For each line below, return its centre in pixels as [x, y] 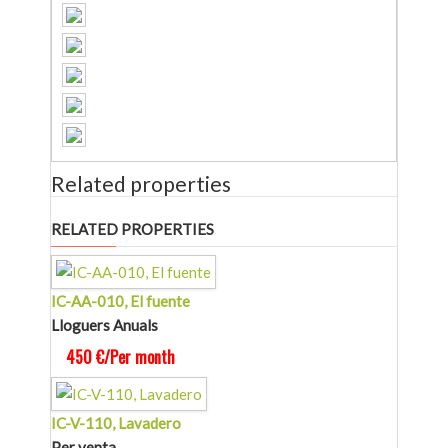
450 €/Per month [120, 357]
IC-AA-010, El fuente [120, 301]
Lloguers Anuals [104, 325]
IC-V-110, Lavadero [116, 423]
